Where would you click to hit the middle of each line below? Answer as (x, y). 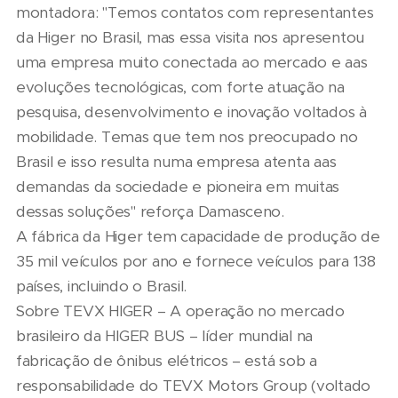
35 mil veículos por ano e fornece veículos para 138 (196, 262)
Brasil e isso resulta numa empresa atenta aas (176, 162)
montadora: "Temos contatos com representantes (195, 13)
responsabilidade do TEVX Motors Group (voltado (194, 386)
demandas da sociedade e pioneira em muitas (178, 187)
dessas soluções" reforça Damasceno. (150, 212)
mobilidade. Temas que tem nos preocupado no (187, 137)
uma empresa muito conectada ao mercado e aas (192, 63)
